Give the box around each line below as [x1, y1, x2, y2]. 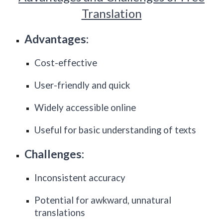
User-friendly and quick [34, 80, 130, 91]
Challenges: [24, 147, 85, 161]
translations [34, 207, 86, 218]
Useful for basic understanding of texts [34, 124, 197, 135]
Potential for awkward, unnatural [34, 195, 172, 206]
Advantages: [24, 32, 89, 46]
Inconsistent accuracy [34, 172, 126, 183]
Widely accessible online [34, 102, 136, 113]
